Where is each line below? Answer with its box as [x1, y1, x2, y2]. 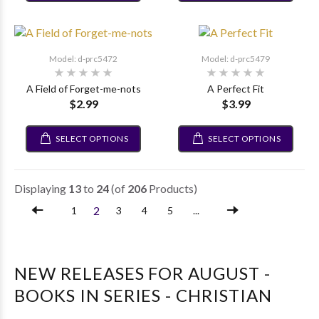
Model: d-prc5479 [202, 53, 270, 64]
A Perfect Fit [207, 82, 264, 95]
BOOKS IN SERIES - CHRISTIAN [14, 284, 272, 305]
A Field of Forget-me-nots [26, 82, 141, 95]
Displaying [14, 181, 68, 195]
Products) [147, 181, 197, 195]
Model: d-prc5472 [49, 53, 117, 64]
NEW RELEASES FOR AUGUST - [14, 262, 271, 283]
